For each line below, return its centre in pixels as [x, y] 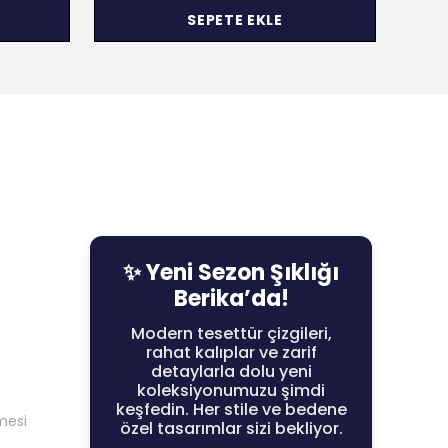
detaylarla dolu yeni [231, 372]
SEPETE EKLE [235, 19]
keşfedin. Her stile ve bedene [231, 410]
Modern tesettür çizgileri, [231, 334]
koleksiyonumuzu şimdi [231, 391]
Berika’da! [231, 299]
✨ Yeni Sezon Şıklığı [231, 273]
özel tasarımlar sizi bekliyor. [231, 429]
